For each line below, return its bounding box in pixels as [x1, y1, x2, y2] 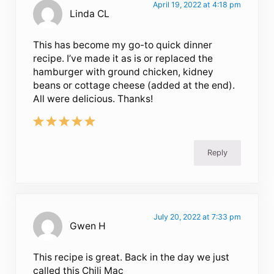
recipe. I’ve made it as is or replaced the [33, 52, 213, 64]
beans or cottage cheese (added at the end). [33, 79, 235, 91]
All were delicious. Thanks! [33, 92, 154, 105]
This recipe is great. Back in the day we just [33, 251, 230, 263]
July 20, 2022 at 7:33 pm [153, 212, 241, 221]
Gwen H [70, 220, 106, 232]
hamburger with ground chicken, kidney [33, 65, 214, 78]
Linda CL [70, 7, 110, 20]
